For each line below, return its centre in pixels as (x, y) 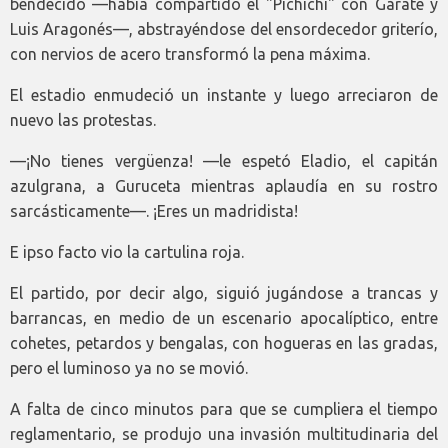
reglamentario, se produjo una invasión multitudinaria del (224, 434)
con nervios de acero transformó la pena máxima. (190, 54)
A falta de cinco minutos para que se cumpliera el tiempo (224, 409)
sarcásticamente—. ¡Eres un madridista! (154, 211)
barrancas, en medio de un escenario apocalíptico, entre (224, 318)
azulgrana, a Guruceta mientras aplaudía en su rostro (224, 186)
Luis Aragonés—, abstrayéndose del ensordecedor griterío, (224, 29)
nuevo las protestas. (83, 120)
